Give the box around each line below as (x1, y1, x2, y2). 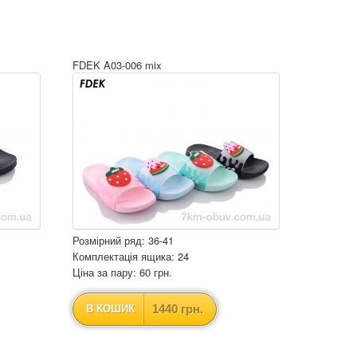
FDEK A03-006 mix (73, 57, 162, 73)
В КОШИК (86, 303, 135, 315)
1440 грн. (152, 302, 203, 316)
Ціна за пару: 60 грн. (73, 265, 172, 280)
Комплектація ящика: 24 (73, 249, 189, 264)
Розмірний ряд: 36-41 (73, 233, 174, 248)
